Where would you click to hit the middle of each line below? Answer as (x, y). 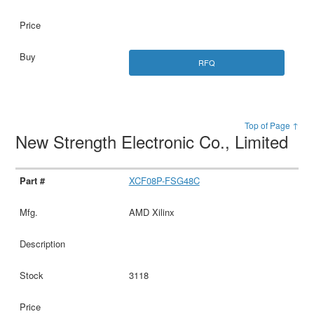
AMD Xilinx (151, 212)
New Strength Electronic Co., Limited (155, 142)
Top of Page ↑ (271, 125)
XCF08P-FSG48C (164, 181)
